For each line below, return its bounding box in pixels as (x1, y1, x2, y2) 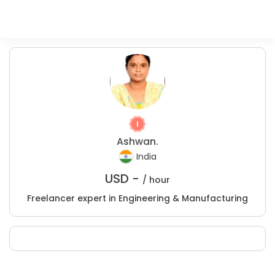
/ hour (142, 174, 170, 186)
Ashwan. (117, 134, 158, 149)
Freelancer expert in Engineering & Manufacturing (27, 192, 248, 204)
